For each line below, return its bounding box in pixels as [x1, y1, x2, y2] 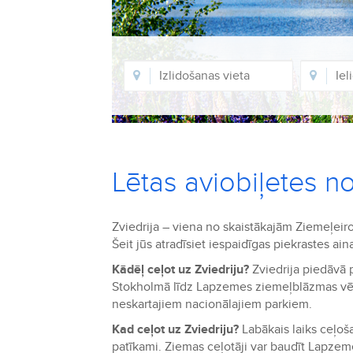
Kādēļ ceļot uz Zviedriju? [112, 262, 249, 277]
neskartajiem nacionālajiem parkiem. [112, 296, 312, 312]
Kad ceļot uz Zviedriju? [112, 321, 239, 337]
